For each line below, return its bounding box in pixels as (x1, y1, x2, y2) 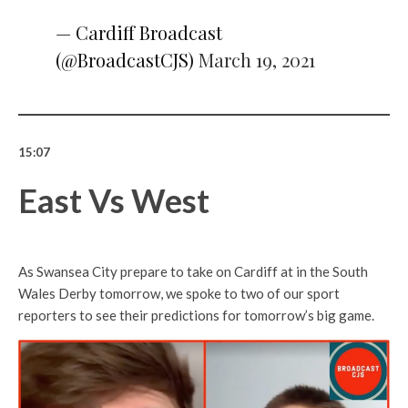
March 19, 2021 (198, 47, 315, 73)
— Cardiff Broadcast (55, 20, 222, 46)
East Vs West (18, 180, 209, 221)
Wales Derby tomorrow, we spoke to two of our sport (18, 285, 340, 302)
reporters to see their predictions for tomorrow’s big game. (18, 307, 374, 324)
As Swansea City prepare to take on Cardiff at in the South (18, 263, 368, 280)
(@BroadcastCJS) (55, 47, 199, 73)
